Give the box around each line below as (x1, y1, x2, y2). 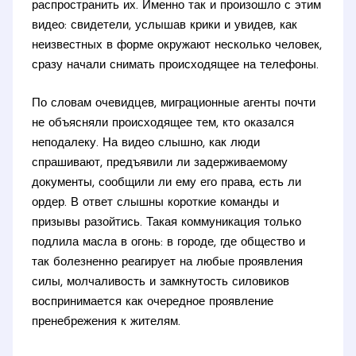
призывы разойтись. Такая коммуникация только (32, 216, 302, 229)
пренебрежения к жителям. (32, 315, 181, 328)
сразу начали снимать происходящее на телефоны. (32, 60, 319, 72)
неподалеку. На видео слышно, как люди (32, 137, 261, 149)
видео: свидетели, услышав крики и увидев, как (32, 20, 298, 33)
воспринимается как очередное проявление (32, 296, 274, 308)
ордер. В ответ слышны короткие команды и (32, 196, 280, 209)
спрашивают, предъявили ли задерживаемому (32, 157, 288, 169)
